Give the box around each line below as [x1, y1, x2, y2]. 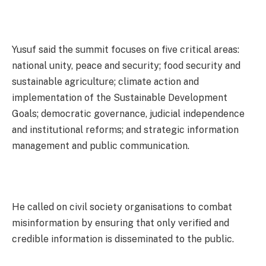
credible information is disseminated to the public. [12, 233, 234, 245]
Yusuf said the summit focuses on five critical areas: [12, 43, 239, 55]
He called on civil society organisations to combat [12, 201, 232, 213]
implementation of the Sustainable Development [12, 91, 227, 103]
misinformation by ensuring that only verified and [12, 217, 229, 229]
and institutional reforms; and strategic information [12, 123, 239, 135]
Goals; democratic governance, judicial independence [12, 107, 245, 119]
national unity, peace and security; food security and [12, 59, 240, 71]
